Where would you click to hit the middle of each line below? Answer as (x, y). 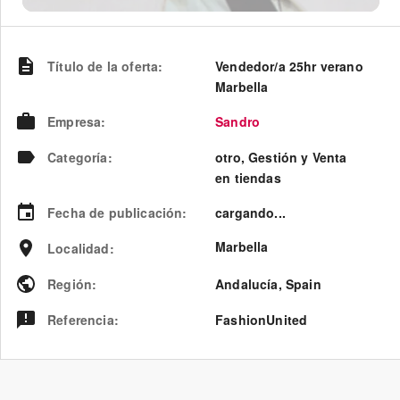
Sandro (238, 121)
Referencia (81, 319)
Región (70, 283)
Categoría (78, 157)
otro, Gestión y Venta (281, 157)
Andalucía (247, 283)
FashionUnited (262, 319)
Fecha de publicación (115, 212)
